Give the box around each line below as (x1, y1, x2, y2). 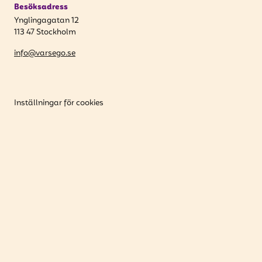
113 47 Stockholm (14, 26, 76, 39)
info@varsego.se (14, 47, 75, 60)
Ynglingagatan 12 (14, 15, 79, 27)
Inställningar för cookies (14, 97, 104, 109)
